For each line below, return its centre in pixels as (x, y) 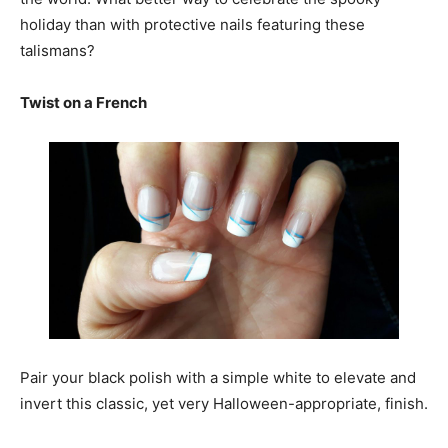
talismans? (57, 50)
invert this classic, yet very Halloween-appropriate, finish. (224, 403)
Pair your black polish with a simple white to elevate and (218, 377)
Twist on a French (83, 102)
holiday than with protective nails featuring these (192, 24)
